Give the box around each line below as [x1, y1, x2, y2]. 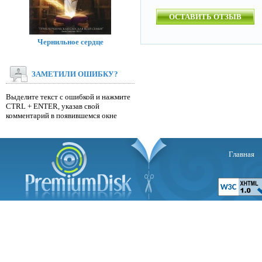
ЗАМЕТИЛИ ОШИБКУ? [32, 70, 118, 78]
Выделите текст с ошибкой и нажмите [6, 92, 130, 101]
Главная [228, 150, 254, 158]
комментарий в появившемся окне [6, 111, 117, 120]
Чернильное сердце [37, 37, 104, 46]
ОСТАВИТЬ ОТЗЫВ [169, 12, 242, 21]
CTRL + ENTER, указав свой [6, 102, 99, 111]
